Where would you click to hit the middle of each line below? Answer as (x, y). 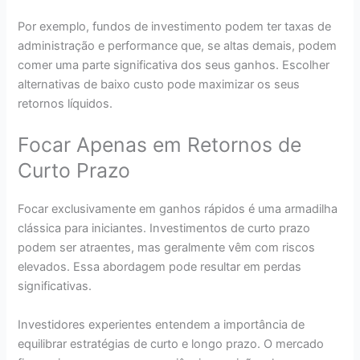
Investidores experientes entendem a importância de (162, 324)
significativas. (55, 286)
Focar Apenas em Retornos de (160, 145)
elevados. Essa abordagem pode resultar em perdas (160, 267)
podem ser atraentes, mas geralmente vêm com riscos (167, 248)
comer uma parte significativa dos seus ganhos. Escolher (174, 65)
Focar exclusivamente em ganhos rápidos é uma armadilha (178, 209)
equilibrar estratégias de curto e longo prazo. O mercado (171, 344)
